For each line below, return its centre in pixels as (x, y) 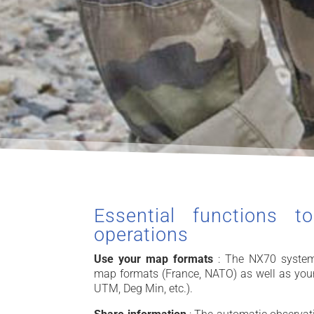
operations (142, 235)
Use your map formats (156, 259)
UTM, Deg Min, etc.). (144, 289)
